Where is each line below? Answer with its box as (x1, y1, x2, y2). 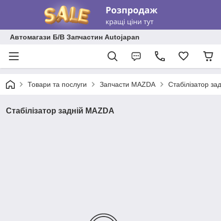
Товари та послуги (28, 80, 87, 88)
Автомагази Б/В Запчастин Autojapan (10, 33, 140, 41)
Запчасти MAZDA (100, 80, 155, 88)
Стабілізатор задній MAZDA (6, 107, 114, 115)
